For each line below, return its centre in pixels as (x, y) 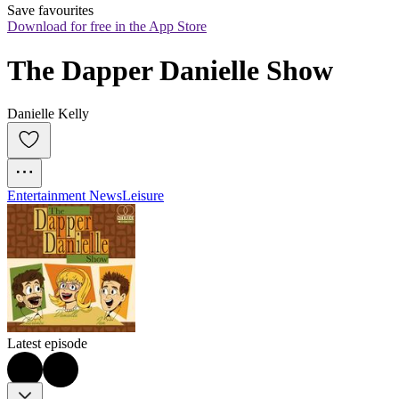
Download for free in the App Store (107, 27)
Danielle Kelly (48, 114)
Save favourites (50, 11)
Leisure (143, 196)
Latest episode (47, 344)
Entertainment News (65, 196)
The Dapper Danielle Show (170, 70)
